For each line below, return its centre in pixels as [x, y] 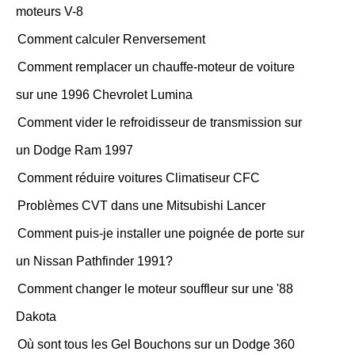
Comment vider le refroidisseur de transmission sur [160, 122]
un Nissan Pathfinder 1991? [94, 261]
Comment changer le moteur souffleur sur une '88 [155, 289]
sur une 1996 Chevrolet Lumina [104, 95]
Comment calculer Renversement [111, 39]
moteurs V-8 [50, 11]
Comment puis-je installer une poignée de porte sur [161, 233]
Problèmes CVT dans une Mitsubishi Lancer [141, 206]
